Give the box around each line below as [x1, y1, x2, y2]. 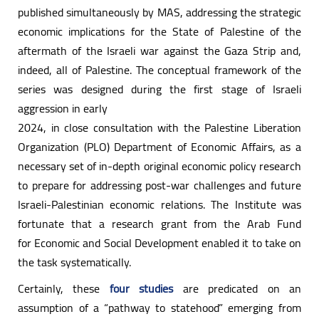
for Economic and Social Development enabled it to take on [18, 231, 301, 253]
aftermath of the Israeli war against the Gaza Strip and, [18, 39, 301, 61]
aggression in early [18, 97, 108, 119]
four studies [109, 277, 174, 299]
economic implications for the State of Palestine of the [18, 20, 301, 42]
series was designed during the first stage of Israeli [18, 78, 301, 100]
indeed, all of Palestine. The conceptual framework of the [18, 58, 301, 80]
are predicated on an [173, 277, 302, 299]
